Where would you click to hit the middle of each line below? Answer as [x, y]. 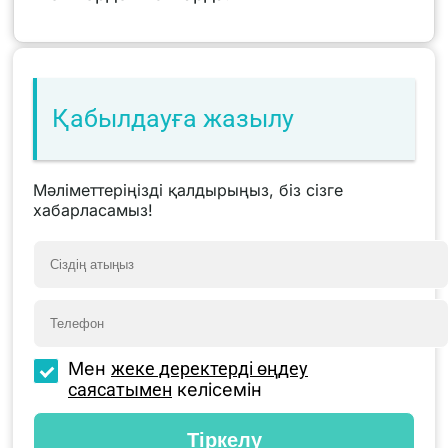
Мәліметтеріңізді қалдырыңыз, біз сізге [188, 189]
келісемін [217, 389]
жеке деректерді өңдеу [209, 368]
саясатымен [120, 389]
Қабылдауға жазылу [173, 118]
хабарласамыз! [93, 209]
